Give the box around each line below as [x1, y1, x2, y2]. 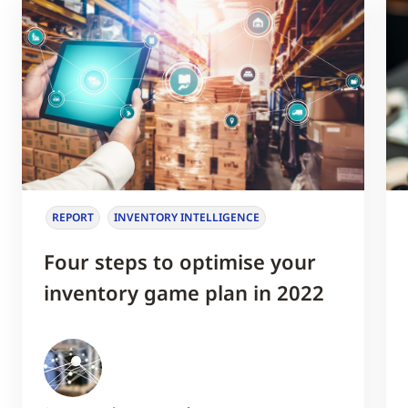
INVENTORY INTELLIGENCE [114, 209, 260, 226]
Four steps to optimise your [44, 247, 316, 275]
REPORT [52, 209, 94, 226]
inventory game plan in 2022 [44, 278, 324, 306]
